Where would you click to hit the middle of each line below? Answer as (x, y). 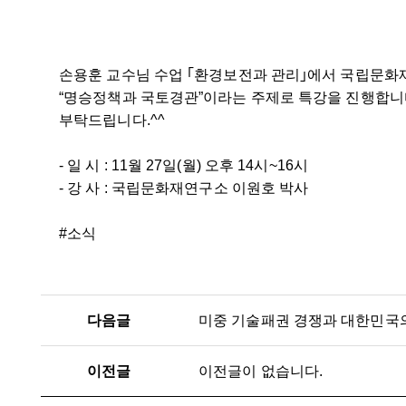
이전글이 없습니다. (261, 371)
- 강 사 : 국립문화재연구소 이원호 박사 (184, 188)
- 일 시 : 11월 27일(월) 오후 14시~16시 (184, 165)
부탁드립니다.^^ (112, 120)
